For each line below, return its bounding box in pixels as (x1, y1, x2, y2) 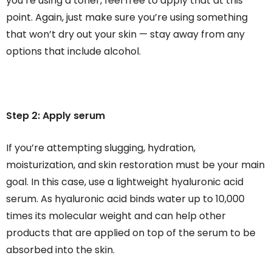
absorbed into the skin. (6, 243, 115, 257)
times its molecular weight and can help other (6, 209, 226, 223)
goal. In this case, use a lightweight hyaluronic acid (6, 175, 243, 189)
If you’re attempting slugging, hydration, (6, 141, 195, 155)
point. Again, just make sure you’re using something (6, 10, 248, 25)
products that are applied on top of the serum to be (6, 226, 256, 240)
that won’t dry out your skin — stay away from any (6, 27, 245, 42)
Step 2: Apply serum (6, 109, 105, 123)
